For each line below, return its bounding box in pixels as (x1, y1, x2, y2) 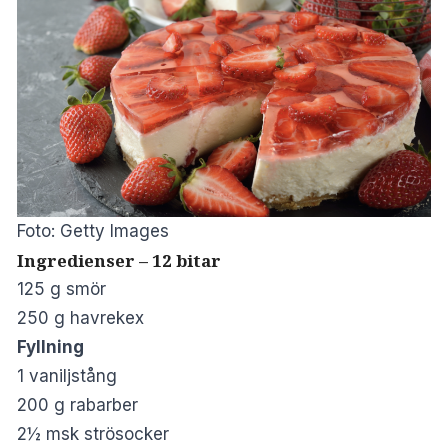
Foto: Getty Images (17, 221, 169, 242)
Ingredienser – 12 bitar (17, 249, 221, 273)
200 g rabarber (17, 395, 138, 416)
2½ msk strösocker (17, 424, 169, 445)
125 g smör (17, 279, 106, 300)
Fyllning (17, 337, 84, 358)
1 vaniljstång (17, 366, 117, 387)
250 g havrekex (17, 308, 144, 329)
